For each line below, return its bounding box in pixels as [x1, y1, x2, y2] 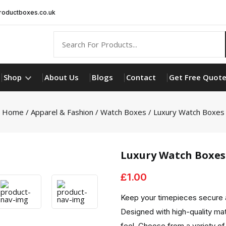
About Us [44, 72, 79, 82]
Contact [126, 72, 156, 82]
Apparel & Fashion [30, 107, 93, 117]
